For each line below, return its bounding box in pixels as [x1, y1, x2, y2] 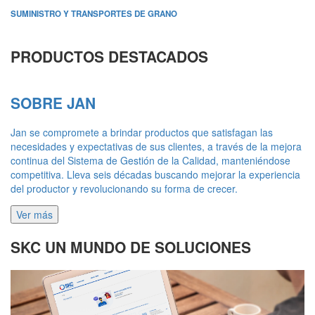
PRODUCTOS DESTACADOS [11, 46, 208, 67]
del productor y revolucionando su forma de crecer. [11, 181, 238, 196]
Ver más [16, 207, 53, 222]
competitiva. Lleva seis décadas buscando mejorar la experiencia [11, 167, 300, 182]
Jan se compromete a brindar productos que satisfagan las [11, 125, 273, 140]
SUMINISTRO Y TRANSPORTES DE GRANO [11, 8, 177, 20]
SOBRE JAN [11, 92, 96, 114]
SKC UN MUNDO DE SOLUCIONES [11, 236, 251, 257]
